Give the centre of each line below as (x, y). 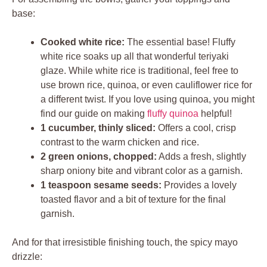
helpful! (215, 113)
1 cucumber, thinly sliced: (98, 128)
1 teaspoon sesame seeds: (101, 185)
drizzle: (27, 256)
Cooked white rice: (83, 42)
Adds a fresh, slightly (201, 156)
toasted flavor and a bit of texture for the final (133, 199)
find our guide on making (94, 113)
